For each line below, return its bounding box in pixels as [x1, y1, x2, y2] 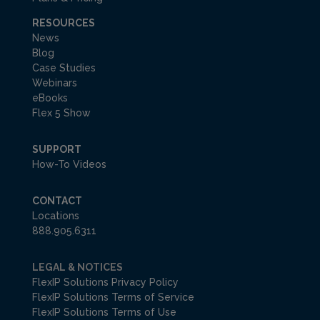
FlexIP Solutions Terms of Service [31, 291, 194, 304]
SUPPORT [31, 144, 81, 156]
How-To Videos [31, 159, 106, 171]
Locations [31, 210, 79, 222]
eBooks [31, 92, 68, 104]
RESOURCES [31, 17, 95, 29]
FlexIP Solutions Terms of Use [31, 306, 176, 319]
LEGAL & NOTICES [31, 261, 123, 274]
